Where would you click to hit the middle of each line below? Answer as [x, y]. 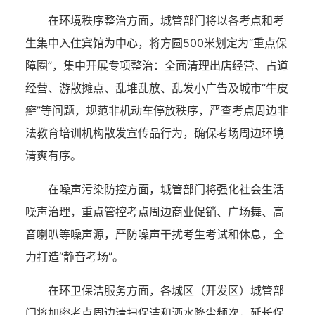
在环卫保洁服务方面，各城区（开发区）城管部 [166, 290]
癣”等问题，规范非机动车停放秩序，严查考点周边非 [157, 110]
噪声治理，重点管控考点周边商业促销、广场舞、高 [155, 212]
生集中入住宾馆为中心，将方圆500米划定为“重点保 [156, 43]
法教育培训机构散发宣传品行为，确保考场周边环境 [155, 133]
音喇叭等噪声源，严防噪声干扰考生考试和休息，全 [155, 234]
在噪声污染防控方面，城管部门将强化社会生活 [166, 189]
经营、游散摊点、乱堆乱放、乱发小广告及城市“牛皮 [157, 88]
